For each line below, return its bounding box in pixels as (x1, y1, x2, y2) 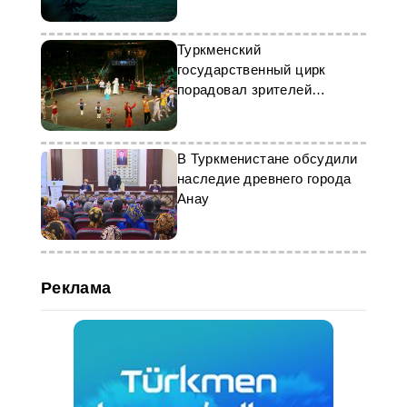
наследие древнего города (176, 171, 352, 186)
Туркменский (176, 42, 262, 57)
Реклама (40, 279, 112, 297)
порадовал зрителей (176, 82, 312, 97)
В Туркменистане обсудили (176, 151, 358, 166)
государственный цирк (176, 62, 326, 77)
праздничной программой (176, 102, 342, 117)
